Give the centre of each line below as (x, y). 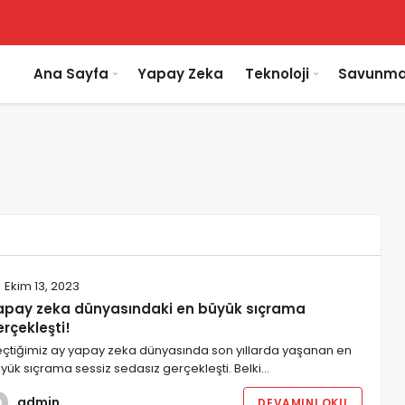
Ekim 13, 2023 (41, 286)
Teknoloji (277, 74)
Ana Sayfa (71, 74)
